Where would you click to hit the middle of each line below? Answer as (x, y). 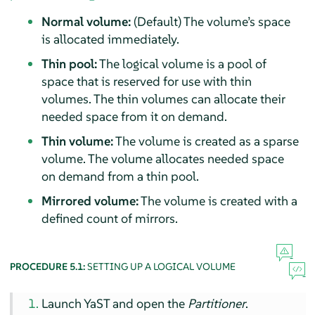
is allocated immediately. (110, 39)
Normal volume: (86, 21)
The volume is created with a (218, 200)
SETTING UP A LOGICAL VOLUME (161, 266)
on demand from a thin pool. (120, 176)
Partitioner (217, 304)
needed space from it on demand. (134, 116)
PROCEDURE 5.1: (48, 266)
